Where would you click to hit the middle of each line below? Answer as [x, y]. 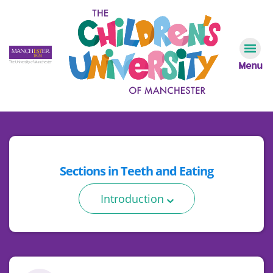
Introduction [132, 198]
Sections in [89, 171]
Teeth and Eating [166, 171]
